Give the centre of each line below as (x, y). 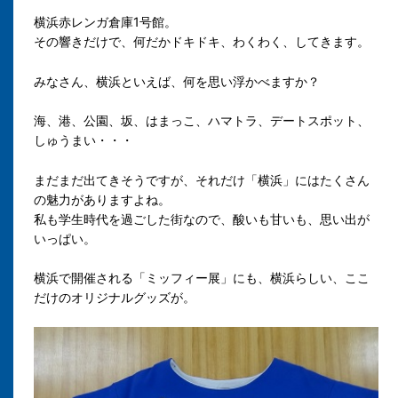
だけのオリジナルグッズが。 (115, 298)
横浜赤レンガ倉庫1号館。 (105, 22)
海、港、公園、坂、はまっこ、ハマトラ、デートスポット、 (202, 121)
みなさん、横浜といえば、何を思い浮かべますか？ (177, 81)
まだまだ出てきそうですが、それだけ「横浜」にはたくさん (202, 179)
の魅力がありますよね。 (102, 199)
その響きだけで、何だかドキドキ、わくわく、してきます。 (202, 42)
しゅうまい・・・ (84, 140)
